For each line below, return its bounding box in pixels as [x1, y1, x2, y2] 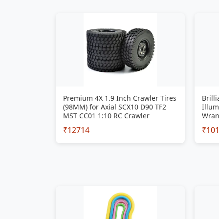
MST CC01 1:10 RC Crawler [63, 111, 150, 120]
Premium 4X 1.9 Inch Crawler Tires [63, 93, 176, 103]
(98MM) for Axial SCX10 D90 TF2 [63, 102, 166, 111]
